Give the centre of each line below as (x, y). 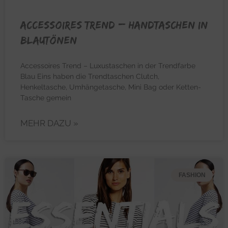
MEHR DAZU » (49, 123)
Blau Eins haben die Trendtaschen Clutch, (90, 76)
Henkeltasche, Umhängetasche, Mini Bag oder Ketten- (111, 87)
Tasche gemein (46, 97)
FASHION (192, 175)
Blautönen (49, 40)
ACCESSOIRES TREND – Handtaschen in (114, 24)
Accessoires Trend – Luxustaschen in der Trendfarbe (108, 65)
